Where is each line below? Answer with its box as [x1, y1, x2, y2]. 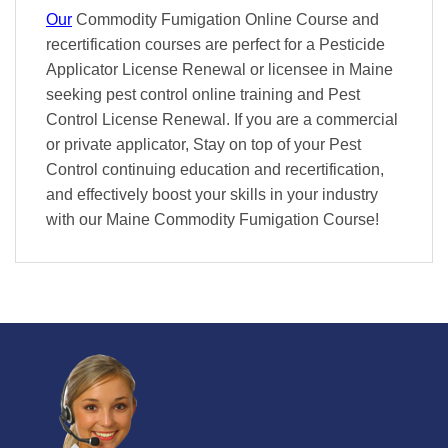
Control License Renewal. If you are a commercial [46, 110, 398, 128]
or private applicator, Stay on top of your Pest [46, 135, 361, 153]
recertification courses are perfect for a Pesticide [46, 35, 385, 53]
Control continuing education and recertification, [46, 160, 384, 178]
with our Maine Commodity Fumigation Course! [46, 210, 379, 228]
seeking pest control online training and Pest [46, 85, 360, 103]
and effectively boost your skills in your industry [46, 185, 378, 203]
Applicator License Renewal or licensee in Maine [46, 60, 393, 78]
